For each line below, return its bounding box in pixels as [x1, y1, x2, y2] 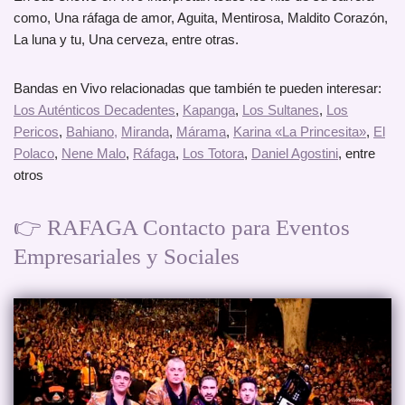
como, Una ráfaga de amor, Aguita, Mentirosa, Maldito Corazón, [14, 10, 388, 26]
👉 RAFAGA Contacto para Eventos [14, 215, 350, 240]
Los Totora [183, 146, 244, 162]
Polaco [14, 146, 54, 162]
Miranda [121, 124, 169, 140]
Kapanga [183, 102, 235, 118]
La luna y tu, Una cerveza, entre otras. [14, 32, 239, 48]
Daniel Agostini [251, 146, 338, 162]
